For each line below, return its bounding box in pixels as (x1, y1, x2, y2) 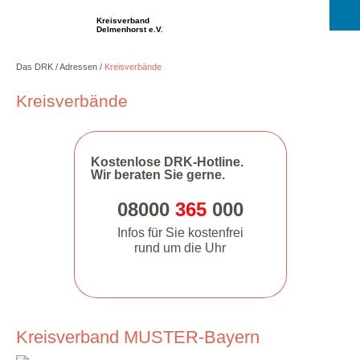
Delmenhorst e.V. (96, 25, 166, 34)
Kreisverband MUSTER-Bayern (16, 327, 260, 348)
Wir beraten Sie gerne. (90, 167, 225, 182)
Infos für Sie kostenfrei (117, 225, 243, 239)
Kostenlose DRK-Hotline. (90, 154, 243, 169)
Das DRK (16, 62, 53, 72)
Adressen (59, 62, 98, 72)
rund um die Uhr (134, 240, 226, 255)
